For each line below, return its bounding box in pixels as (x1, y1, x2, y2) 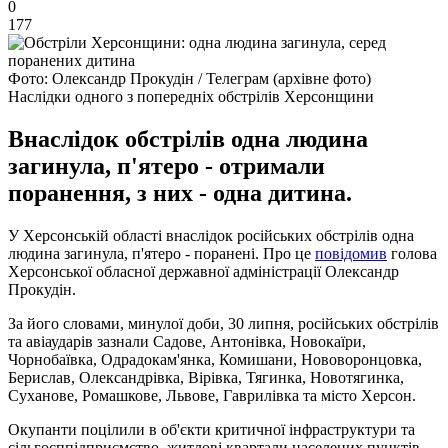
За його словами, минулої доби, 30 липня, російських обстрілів (8, 314, 439, 332)
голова (387, 244, 437, 262)
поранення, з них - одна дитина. (8, 179, 352, 206)
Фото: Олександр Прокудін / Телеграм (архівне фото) (8, 69, 371, 87)
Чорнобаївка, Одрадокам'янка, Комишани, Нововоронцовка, (8, 350, 422, 368)
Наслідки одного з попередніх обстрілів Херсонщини (8, 87, 374, 105)
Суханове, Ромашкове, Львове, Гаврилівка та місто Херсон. (8, 386, 416, 404)
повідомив (315, 244, 387, 262)
